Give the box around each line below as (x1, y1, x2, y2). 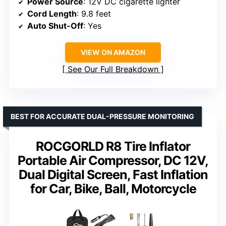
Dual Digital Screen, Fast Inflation (18, 167, 208, 183)
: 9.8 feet (77, 9, 111, 19)
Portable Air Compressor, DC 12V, (18, 153, 208, 168)
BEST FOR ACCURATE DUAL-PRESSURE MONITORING (11, 112, 194, 121)
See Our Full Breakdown (68, 64, 158, 75)
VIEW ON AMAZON (81, 48, 145, 57)
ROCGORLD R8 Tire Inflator (36, 139, 190, 154)
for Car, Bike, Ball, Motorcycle (30, 181, 196, 197)
